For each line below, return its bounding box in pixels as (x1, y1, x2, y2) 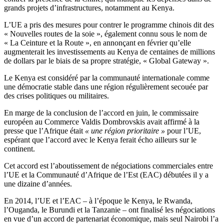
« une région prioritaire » (85, 126, 165, 135)
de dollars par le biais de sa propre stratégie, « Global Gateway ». (4, 56, 209, 65)
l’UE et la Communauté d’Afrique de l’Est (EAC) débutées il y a (4, 170, 208, 179)
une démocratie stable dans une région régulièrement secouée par (4, 82, 208, 91)
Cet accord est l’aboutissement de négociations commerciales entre (4, 161, 213, 170)
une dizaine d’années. (4, 179, 72, 188)
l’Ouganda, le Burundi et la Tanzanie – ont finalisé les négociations (4, 205, 215, 214)
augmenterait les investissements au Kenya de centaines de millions (4, 47, 215, 56)
